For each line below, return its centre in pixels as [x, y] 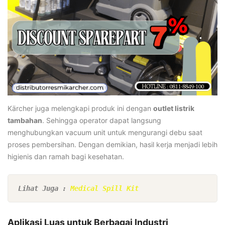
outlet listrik [174, 108]
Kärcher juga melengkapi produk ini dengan [80, 108]
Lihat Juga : [44, 188]
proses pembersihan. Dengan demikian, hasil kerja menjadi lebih [113, 144]
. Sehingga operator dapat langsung [102, 120]
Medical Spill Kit [104, 188]
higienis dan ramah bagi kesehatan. [66, 156]
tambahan [25, 120]
